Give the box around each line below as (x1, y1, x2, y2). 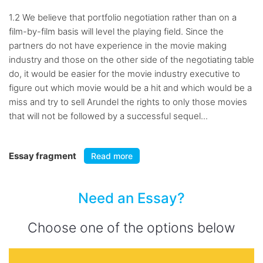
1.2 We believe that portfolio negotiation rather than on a (9, 12, 237, 23)
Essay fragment (9, 150, 78, 161)
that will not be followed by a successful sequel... (9, 110, 208, 122)
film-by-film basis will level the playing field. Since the (9, 26, 224, 37)
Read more (91, 151, 133, 161)
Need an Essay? (78, 190, 185, 207)
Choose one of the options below (28, 220, 235, 236)
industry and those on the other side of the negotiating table (9, 54, 254, 65)
